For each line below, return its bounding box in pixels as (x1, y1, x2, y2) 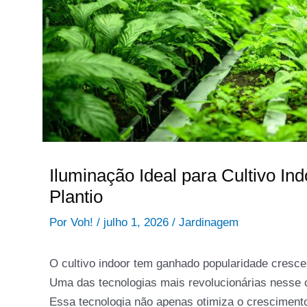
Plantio (49, 186, 103, 208)
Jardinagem (179, 216, 238, 230)
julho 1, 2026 (103, 216, 172, 230)
